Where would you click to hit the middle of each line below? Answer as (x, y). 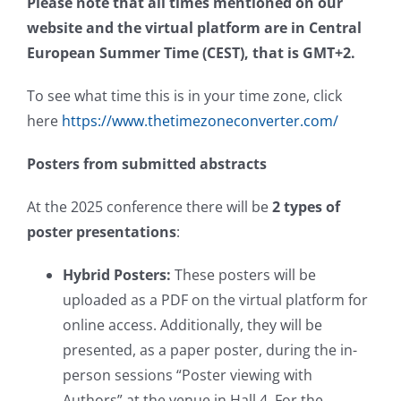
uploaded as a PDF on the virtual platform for (215, 299)
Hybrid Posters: (117, 274)
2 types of (306, 206)
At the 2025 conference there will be (149, 206)
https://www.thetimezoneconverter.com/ (200, 120)
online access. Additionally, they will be (192, 324)
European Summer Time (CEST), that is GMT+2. (191, 52)
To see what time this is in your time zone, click (184, 95)
